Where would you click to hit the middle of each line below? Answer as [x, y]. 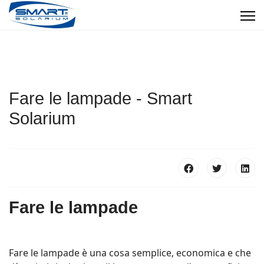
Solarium [42, 118]
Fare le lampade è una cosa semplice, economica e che [130, 253]
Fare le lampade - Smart [100, 98]
